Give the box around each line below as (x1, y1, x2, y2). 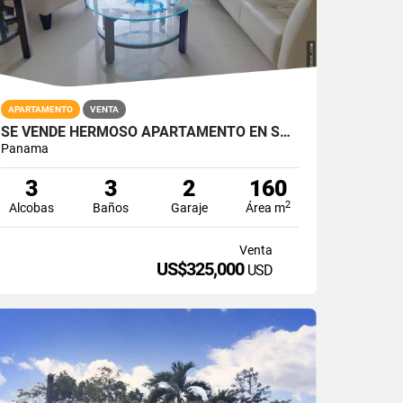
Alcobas (9, 200, 55, 215)
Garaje (170, 200, 208, 215)
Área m (246, 200, 286, 215)
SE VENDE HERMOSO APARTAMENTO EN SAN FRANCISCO (280, 122, 291, 140)
